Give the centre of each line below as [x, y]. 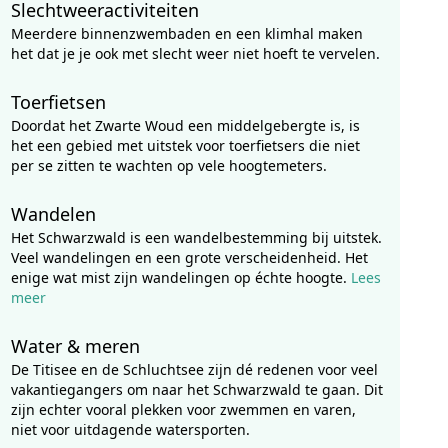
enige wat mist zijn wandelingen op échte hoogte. [180, 277]
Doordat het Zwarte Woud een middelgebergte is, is [185, 125]
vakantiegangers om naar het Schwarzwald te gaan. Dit [196, 389]
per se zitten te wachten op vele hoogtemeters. [168, 165]
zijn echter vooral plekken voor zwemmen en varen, [183, 409]
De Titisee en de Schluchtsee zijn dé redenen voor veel [194, 369]
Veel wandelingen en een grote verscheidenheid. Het [189, 257]
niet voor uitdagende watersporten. [130, 429]
